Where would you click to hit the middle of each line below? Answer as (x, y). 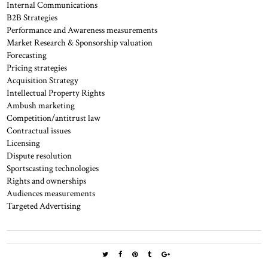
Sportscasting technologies (53, 168)
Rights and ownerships (47, 181)
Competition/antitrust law (54, 118)
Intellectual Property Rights (56, 93)
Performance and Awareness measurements (82, 30)
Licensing (24, 143)
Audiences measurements (51, 194)
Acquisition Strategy (43, 80)
